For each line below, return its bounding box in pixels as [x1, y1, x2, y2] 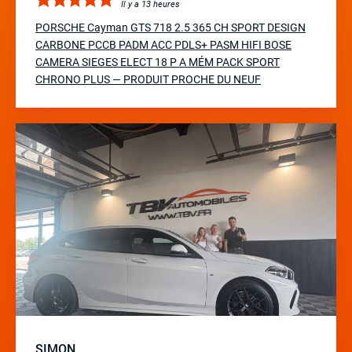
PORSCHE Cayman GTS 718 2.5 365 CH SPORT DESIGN [35, 21, 306, 35]
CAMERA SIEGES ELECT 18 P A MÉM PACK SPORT [35, 56, 280, 69]
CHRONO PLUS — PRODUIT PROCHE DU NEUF [35, 73, 261, 86]
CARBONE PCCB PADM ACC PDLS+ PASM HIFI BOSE [35, 38, 291, 52]
